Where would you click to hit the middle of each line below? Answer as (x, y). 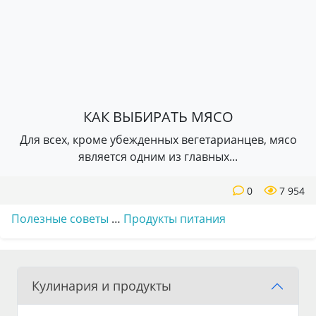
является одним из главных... (158, 157)
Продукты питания (175, 219)
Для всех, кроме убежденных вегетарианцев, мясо (158, 140)
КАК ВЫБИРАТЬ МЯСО (158, 117)
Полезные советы (60, 219)
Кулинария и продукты (102, 286)
